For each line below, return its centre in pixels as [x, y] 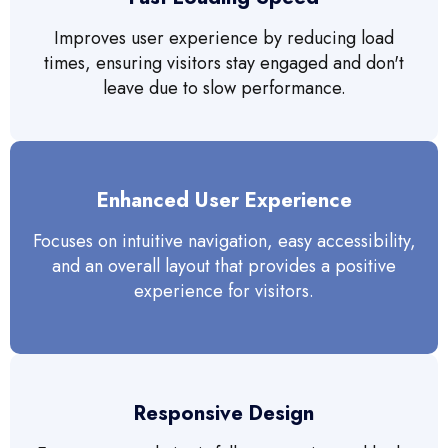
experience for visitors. [224, 291]
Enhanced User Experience [224, 200]
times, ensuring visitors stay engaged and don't [224, 63]
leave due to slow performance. [224, 88]
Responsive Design [224, 413]
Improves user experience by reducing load [224, 38]
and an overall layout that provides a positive [224, 266]
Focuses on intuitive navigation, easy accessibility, [224, 241]
